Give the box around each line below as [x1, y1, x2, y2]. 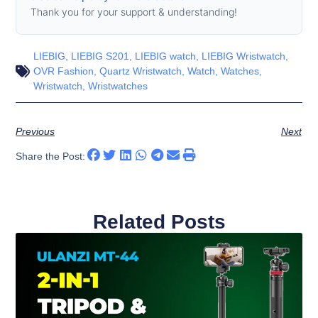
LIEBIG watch [135, 50, 197, 62]
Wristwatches [88, 80, 148, 92]
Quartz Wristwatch [99, 65, 182, 77]
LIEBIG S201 [71, 50, 130, 62]
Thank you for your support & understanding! [31, 6, 238, 18]
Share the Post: [16, 150, 86, 162]
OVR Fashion [33, 65, 94, 77]
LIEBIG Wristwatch [202, 50, 286, 62]
